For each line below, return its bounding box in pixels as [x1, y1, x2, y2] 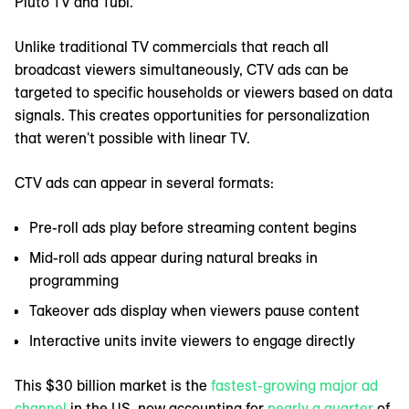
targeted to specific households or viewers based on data [15, 82, 393, 101]
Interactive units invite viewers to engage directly [29, 330, 359, 350]
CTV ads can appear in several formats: [15, 173, 274, 192]
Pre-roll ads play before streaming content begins [29, 217, 357, 236]
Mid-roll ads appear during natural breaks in [29, 247, 318, 267]
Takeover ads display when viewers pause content [29, 300, 360, 320]
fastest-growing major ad [211, 375, 378, 394]
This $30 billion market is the [15, 375, 211, 394]
